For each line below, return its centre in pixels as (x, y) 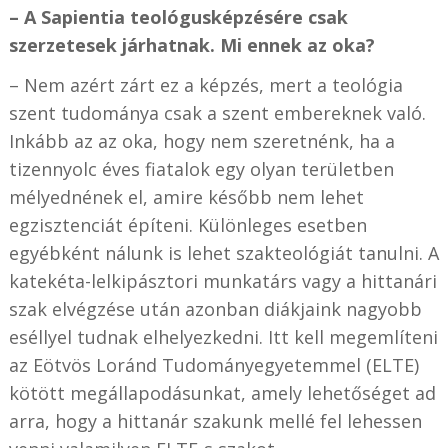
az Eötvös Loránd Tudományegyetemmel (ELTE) (213, 364)
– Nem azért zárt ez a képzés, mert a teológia (205, 84)
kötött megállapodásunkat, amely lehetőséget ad (222, 392)
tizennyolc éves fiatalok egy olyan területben (201, 168)
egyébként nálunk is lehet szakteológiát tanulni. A (223, 252)
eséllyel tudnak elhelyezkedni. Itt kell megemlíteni (223, 336)
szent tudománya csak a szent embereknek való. (217, 112)
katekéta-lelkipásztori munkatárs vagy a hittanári (222, 280)
